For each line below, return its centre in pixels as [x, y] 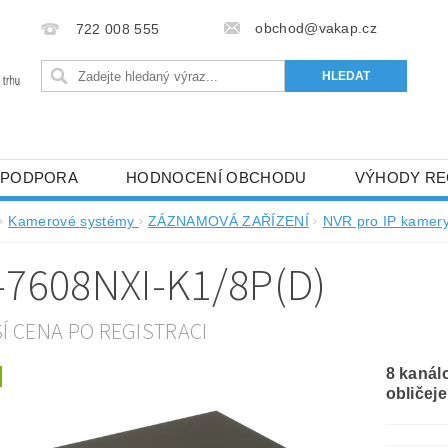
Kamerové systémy [73, 220]
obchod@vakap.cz [316, 28]
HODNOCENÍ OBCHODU [216, 177]
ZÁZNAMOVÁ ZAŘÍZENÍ [228, 220]
